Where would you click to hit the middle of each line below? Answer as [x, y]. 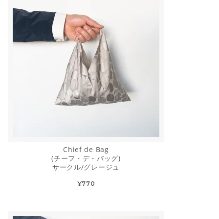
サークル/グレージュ [86, 167]
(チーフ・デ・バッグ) [86, 158]
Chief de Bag [86, 150]
